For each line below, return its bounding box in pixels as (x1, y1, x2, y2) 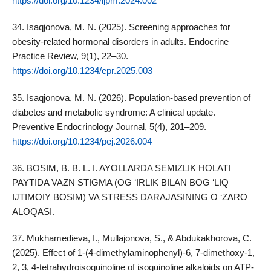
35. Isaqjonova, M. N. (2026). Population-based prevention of (11, 92, 250, 103)
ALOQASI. (11, 206, 54, 217)
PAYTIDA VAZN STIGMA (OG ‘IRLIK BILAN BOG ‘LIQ (11, 177, 229, 188)
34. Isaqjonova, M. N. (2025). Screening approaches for (11, 22, 230, 33)
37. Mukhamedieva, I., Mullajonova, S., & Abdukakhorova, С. (11, 232, 252, 243)
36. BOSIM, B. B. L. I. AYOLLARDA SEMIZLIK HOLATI (11, 162, 230, 173)
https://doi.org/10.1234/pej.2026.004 (11, 135, 152, 146)
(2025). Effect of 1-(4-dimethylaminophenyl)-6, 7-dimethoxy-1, (11, 247, 255, 258)
